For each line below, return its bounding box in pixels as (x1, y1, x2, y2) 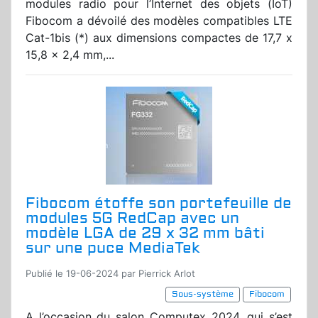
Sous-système (172, 289, 234, 300)
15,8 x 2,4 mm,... (26, 48, 114, 62)
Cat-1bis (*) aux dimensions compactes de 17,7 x (26, 31, 292, 45)
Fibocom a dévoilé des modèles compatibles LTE (26, 13, 292, 28)
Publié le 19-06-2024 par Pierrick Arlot (26, 268, 195, 280)
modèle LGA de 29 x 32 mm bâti (26, 224, 265, 243)
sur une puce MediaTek (26, 238, 200, 258)
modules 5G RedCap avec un (26, 209, 239, 229)
